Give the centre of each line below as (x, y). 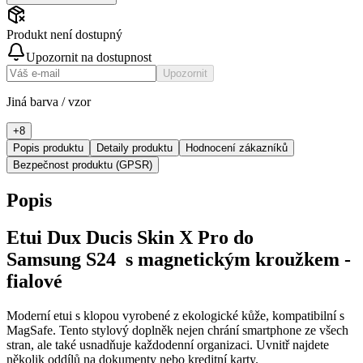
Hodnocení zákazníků (237, 147)
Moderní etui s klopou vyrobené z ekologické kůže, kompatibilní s (175, 316)
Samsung (44, 260)
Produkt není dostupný (64, 34)
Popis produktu (48, 147)
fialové (34, 282)
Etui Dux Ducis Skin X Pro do (130, 238)
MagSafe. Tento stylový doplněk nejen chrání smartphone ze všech (177, 331)
